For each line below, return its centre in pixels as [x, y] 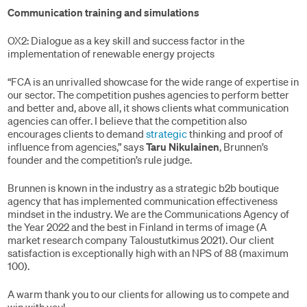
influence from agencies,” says [77, 147]
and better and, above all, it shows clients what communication [148, 108]
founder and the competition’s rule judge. [100, 160]
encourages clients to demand [77, 134]
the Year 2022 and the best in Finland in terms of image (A [137, 227]
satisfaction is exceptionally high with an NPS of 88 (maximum [148, 253]
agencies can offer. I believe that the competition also [127, 121]
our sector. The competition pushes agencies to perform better [148, 95]
